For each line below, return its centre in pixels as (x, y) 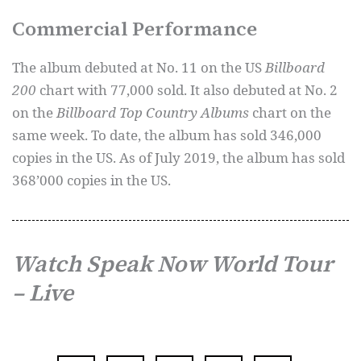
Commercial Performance (135, 29)
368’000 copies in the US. (91, 180)
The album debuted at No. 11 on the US (139, 67)
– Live (43, 293)
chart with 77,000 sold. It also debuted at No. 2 (189, 90)
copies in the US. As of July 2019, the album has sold (178, 158)
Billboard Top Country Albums (153, 112)
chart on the (290, 112)
